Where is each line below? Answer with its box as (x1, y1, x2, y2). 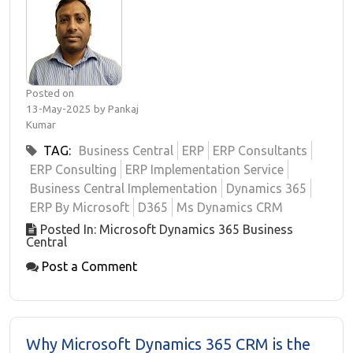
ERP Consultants (213, 143, 307, 158)
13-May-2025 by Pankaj (26, 103, 139, 115)
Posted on (26, 87, 74, 99)
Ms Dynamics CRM (176, 200, 283, 214)
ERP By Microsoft (30, 200, 129, 214)
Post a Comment (42, 259, 137, 273)
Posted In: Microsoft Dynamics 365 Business (37, 222, 293, 236)
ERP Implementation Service (125, 162, 284, 176)
